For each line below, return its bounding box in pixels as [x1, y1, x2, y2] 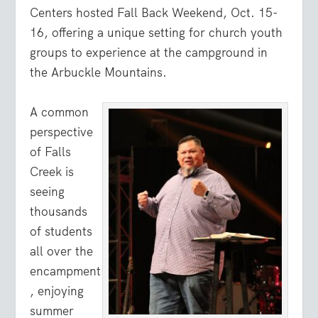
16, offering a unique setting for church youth [30, 25, 283, 41]
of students [30, 223, 93, 239]
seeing [30, 183, 65, 199]
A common [30, 104, 89, 120]
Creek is [30, 163, 75, 180]
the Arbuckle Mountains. [30, 65, 168, 81]
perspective [30, 124, 94, 140]
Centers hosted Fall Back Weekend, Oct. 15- [30, 5, 278, 21]
